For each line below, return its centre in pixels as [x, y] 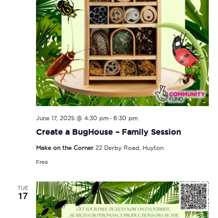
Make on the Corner [65, 147]
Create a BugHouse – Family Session [108, 132]
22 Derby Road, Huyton [129, 147]
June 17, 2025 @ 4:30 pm [72, 118]
